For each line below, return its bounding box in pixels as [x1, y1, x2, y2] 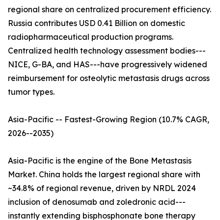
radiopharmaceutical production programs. [8, 32, 173, 42]
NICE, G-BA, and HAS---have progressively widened [8, 59, 207, 70]
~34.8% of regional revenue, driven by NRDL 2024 [8, 183, 196, 193]
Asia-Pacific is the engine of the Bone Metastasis [8, 156, 192, 166]
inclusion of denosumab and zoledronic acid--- [8, 197, 186, 207]
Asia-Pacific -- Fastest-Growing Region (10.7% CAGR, [8, 114, 209, 125]
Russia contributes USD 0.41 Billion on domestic [8, 18, 185, 28]
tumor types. [8, 87, 55, 97]
